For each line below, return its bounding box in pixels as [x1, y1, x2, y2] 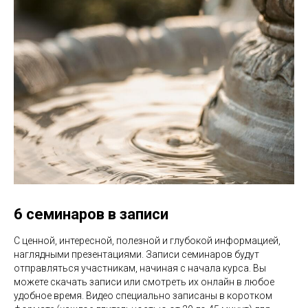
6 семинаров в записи [14, 205, 168, 223]
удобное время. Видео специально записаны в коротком [14, 289, 272, 301]
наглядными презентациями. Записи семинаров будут [14, 248, 259, 260]
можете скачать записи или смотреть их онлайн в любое [14, 276, 274, 287]
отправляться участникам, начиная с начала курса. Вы [14, 262, 266, 274]
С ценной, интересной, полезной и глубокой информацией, [14, 234, 280, 246]
